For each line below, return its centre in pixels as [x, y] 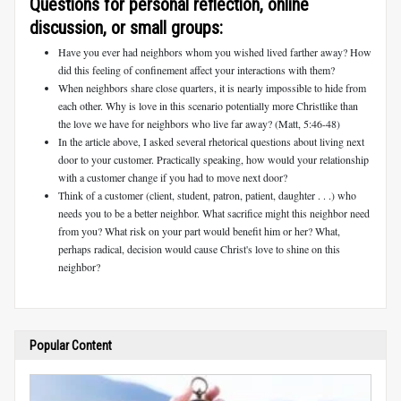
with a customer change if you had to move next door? [173, 177]
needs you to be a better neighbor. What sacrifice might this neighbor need [214, 213]
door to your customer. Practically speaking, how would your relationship [213, 159]
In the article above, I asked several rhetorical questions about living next [211, 141]
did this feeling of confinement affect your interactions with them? [196, 69]
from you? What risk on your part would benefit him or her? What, [199, 230]
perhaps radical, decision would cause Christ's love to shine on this [199, 248]
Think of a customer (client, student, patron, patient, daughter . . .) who [207, 195]
